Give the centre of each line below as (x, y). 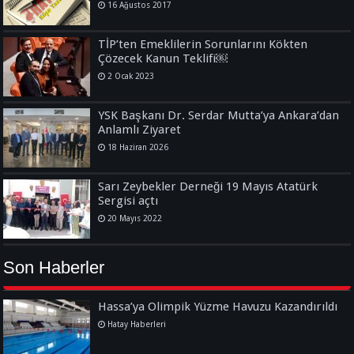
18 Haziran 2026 (138, 147)
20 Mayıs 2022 (135, 218)
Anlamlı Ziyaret (140, 129)
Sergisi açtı (128, 200)
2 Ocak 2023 (131, 75)
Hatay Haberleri (137, 324)
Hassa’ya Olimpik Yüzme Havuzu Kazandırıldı (218, 306)
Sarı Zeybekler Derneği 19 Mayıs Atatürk (208, 186)
